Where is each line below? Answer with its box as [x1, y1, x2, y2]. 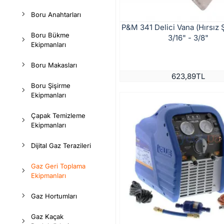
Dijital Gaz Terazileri [31, 141, 91, 149]
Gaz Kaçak [31, 212, 63, 220]
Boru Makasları [31, 61, 77, 69]
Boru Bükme [31, 31, 69, 39]
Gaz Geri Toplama [31, 162, 85, 170]
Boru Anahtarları [31, 10, 81, 18]
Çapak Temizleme [31, 111, 85, 119]
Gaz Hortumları [31, 192, 77, 200]
